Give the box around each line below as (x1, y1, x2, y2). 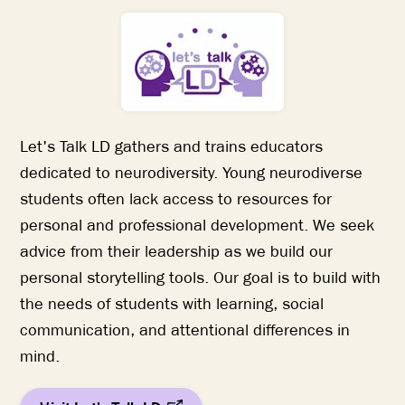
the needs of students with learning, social (20, 294, 325, 315)
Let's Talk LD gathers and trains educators (20, 137, 324, 157)
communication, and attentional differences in (20, 320, 351, 341)
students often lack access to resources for (20, 189, 333, 210)
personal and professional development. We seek (20, 215, 375, 236)
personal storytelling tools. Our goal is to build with (20, 268, 381, 288)
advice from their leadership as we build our (20, 241, 334, 262)
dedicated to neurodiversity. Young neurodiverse (20, 163, 363, 184)
